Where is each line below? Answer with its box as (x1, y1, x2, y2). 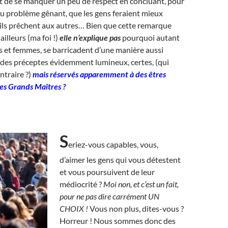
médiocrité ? (60, 179, 103, 189)
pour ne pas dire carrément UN (60, 191, 159, 201)
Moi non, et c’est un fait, (103, 179, 179, 189)
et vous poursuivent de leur (60, 167, 155, 177)
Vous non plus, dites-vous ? (90, 204, 184, 213)
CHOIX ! (60, 204, 90, 213)
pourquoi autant (121, 33, 180, 42)
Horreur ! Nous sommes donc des (60, 216, 176, 225)
